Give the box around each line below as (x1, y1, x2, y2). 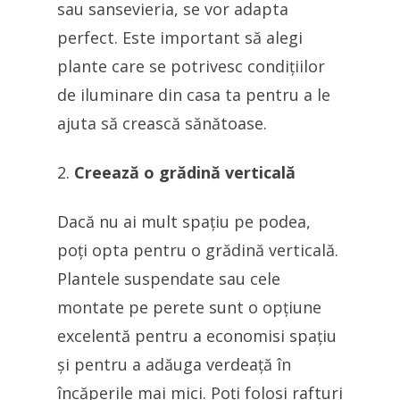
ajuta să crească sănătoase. (57, 112, 267, 135)
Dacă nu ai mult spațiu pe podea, (57, 211, 311, 233)
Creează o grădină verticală (74, 162, 296, 184)
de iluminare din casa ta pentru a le (57, 84, 330, 106)
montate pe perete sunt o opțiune (57, 296, 321, 319)
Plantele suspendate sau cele (57, 268, 280, 290)
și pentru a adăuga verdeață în (57, 354, 291, 376)
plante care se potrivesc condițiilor (57, 55, 325, 78)
